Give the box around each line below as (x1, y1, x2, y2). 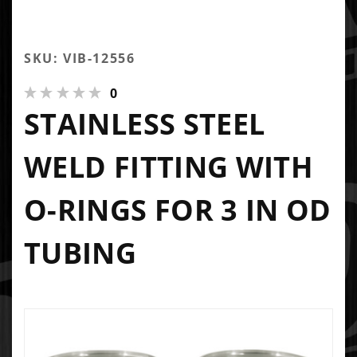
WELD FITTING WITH (24, 147, 314, 186)
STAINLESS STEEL (24, 104, 265, 143)
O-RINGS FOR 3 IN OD (24, 190, 331, 229)
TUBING (24, 233, 137, 273)
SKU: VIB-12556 (24, 49, 135, 67)
